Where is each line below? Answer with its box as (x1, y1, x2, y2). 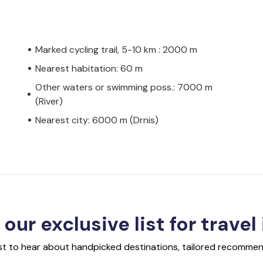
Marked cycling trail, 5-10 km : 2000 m (35, 43, 197, 56)
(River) (35, 95, 63, 107)
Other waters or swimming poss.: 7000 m (35, 80, 213, 93)
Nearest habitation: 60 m (35, 62, 143, 75)
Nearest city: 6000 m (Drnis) (35, 113, 159, 126)
